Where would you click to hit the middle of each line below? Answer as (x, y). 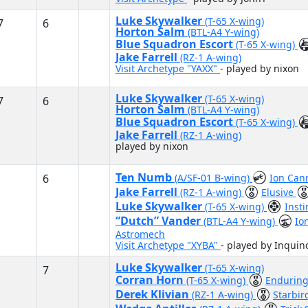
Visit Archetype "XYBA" (168, 245)
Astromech (140, 234)
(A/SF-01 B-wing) (213, 178)
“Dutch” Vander (159, 221)
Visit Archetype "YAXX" (168, 68)
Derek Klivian (154, 294)
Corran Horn (151, 280)
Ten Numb (145, 177)
